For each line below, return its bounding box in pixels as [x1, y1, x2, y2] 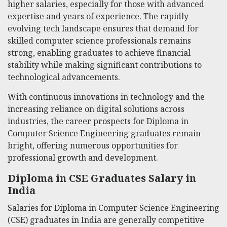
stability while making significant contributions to [8, 59, 202, 70]
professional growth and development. [8, 152, 158, 163]
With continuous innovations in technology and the [8, 91, 205, 102]
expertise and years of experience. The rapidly [8, 11, 188, 22]
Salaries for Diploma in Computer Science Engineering [8, 202, 219, 213]
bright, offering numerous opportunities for [8, 140, 178, 151]
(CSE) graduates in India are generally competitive [8, 214, 204, 225]
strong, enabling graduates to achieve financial [8, 47, 191, 58]
